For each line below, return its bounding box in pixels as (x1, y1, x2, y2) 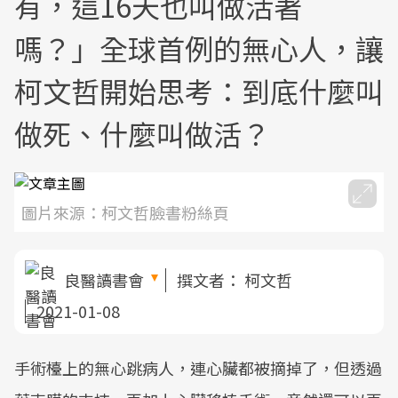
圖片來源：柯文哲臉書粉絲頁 (21, 201, 229, 224)
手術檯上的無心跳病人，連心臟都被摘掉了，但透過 (14, 356, 382, 379)
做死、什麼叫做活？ (14, 113, 270, 154)
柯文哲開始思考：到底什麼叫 (14, 70, 384, 111)
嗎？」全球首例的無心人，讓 (14, 28, 384, 68)
